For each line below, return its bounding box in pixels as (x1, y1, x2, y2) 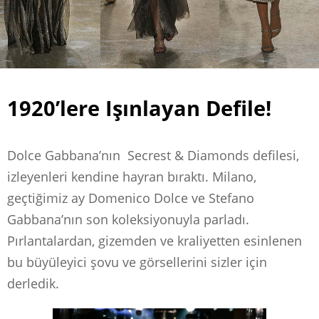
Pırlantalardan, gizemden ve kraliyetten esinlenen (7, 231, 302, 249)
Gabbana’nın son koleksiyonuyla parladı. (7, 210, 249, 228)
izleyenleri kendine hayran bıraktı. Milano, (7, 167, 256, 185)
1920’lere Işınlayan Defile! (7, 93, 271, 122)
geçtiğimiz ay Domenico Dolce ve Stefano (7, 189, 254, 206)
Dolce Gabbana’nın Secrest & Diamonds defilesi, (7, 146, 299, 164)
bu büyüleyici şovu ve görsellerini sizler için (7, 253, 267, 271)
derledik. (7, 274, 59, 292)
